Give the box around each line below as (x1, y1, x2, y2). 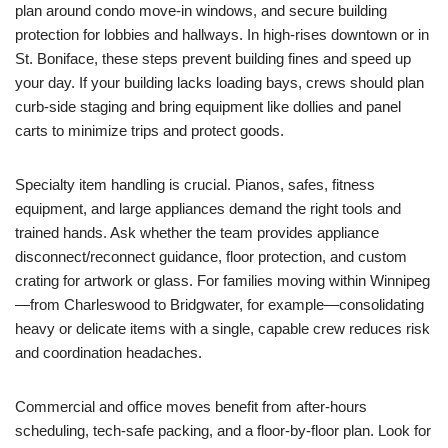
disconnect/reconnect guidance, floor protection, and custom (15, 248, 407, 265)
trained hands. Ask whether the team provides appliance (15, 224, 379, 241)
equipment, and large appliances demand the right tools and (15, 200, 401, 217)
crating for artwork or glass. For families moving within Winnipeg (15, 272, 430, 289)
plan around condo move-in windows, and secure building (15, 2, 387, 19)
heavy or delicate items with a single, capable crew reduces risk (15, 320, 430, 337)
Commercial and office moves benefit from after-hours (15, 398, 367, 415)
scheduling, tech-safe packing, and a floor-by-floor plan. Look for (15, 422, 431, 439)
